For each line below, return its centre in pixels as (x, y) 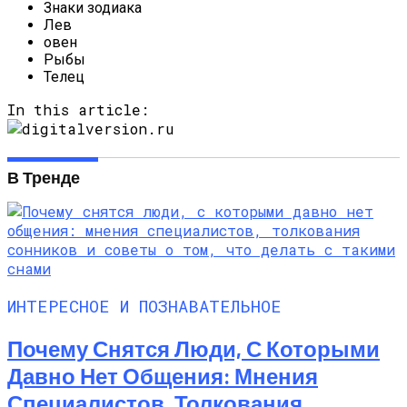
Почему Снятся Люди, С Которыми (194, 349)
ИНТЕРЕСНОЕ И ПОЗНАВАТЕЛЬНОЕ (144, 306)
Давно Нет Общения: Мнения (163, 376)
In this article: (78, 109)
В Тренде (44, 177)
